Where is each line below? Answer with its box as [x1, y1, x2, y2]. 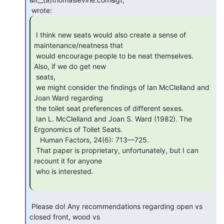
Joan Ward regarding [34, 93, 103, 102]
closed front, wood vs [29, 212, 100, 221]
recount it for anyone [34, 156, 102, 165]
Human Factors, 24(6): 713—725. [34, 135, 40, 144]
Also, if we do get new [34, 61, 106, 70]
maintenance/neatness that [34, 40, 123, 49]
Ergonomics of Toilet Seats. [34, 124, 122, 133]
